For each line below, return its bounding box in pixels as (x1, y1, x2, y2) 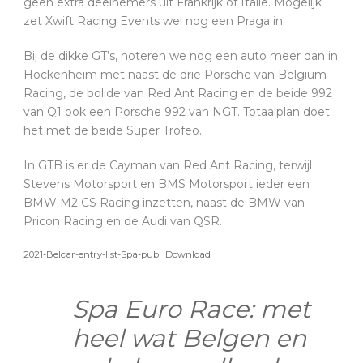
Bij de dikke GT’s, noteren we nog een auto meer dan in (23, 48, 338, 63)
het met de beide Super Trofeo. (23, 122, 202, 138)
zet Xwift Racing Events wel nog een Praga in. (23, 13, 285, 28)
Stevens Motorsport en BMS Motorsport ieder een (23, 176, 310, 191)
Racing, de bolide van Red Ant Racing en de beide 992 (23, 85, 332, 100)
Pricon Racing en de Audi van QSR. (23, 213, 222, 228)
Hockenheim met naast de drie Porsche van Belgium (23, 66, 327, 82)
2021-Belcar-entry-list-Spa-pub (23, 248, 159, 260)
